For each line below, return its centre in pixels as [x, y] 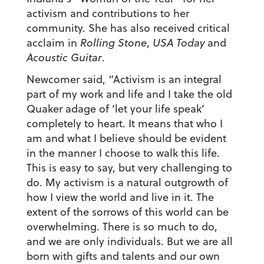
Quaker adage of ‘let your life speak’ [115, 109]
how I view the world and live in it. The [120, 197]
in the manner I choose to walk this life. [123, 153]
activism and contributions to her [108, 14]
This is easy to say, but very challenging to [129, 168]
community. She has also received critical [128, 28]
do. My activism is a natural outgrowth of [127, 183]
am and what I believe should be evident [126, 138]
